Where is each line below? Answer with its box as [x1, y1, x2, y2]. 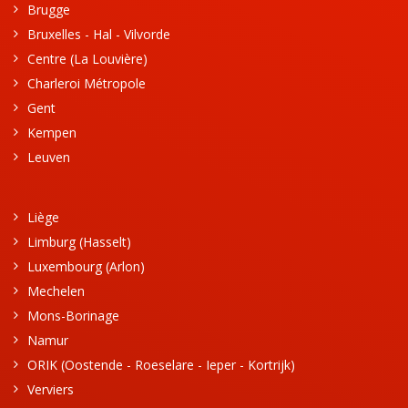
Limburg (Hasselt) [27, 232, 131, 250]
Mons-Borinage [27, 306, 119, 324]
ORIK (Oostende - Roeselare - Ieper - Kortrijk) [27, 355, 295, 373]
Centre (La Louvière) [27, 49, 148, 67]
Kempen [27, 123, 76, 141]
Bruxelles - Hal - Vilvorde [27, 25, 170, 43]
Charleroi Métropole [27, 74, 146, 92]
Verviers [27, 380, 74, 398]
